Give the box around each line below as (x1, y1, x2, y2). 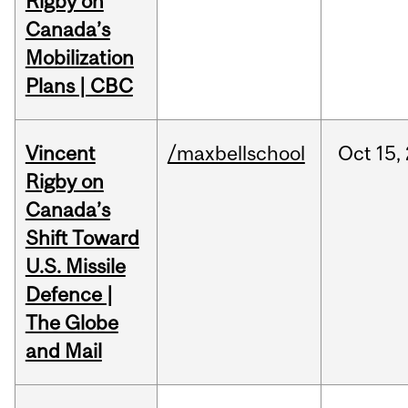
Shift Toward (25, 226, 139, 250)
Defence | (25, 282, 113, 307)
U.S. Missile (25, 254, 126, 279)
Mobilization (25, 46, 134, 70)
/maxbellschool (167, 141, 305, 166)
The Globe (25, 311, 118, 335)
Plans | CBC (25, 74, 133, 98)
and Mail (25, 339, 102, 363)
